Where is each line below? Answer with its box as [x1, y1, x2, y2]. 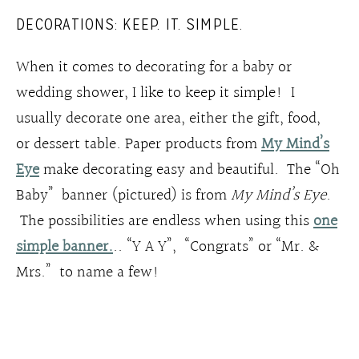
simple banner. [16, 233, 113, 260]
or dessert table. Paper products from [16, 131, 261, 157]
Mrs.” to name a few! [16, 259, 167, 285]
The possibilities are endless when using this [16, 208, 313, 234]
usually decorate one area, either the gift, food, [16, 105, 321, 131]
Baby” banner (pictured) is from [16, 182, 231, 208]
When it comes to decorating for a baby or [16, 54, 292, 80]
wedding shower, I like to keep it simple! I [16, 79, 295, 106]
